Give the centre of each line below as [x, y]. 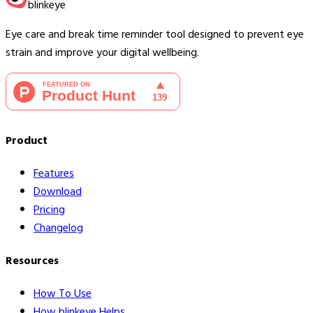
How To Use [63, 294]
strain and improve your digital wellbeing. [102, 53]
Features [54, 173]
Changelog [58, 227]
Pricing [49, 209]
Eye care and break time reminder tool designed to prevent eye [155, 35]
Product [27, 140]
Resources [32, 261]
